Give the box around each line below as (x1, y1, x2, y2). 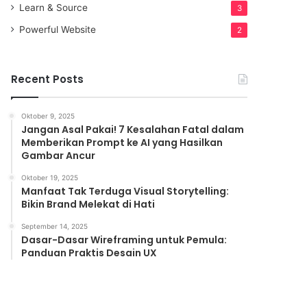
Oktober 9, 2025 (21, 112, 75, 120)
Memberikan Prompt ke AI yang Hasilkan (21, 136, 223, 149)
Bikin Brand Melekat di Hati (21, 197, 156, 211)
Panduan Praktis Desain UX (21, 246, 158, 260)
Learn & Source (19, 2, 88, 13)
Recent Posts (11, 72, 84, 86)
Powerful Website (19, 24, 97, 35)
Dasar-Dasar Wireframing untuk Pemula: (21, 233, 228, 247)
